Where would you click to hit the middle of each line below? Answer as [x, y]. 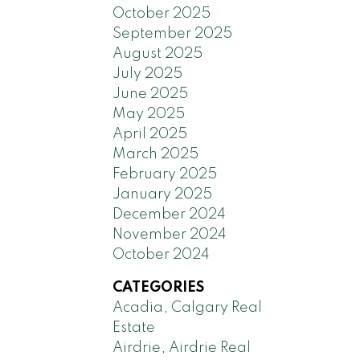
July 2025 [148, 74]
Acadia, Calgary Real [188, 307]
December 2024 [170, 214]
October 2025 [162, 13]
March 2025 [156, 154]
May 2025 [149, 114]
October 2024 [162, 254]
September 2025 [173, 33]
